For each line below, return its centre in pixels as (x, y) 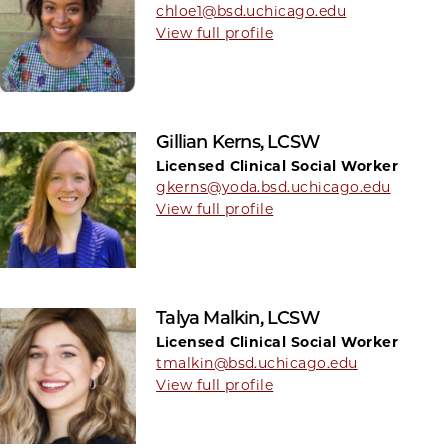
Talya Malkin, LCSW (237, 318)
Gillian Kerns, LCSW (237, 141)
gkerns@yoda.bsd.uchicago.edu (273, 186)
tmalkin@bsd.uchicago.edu (257, 363)
